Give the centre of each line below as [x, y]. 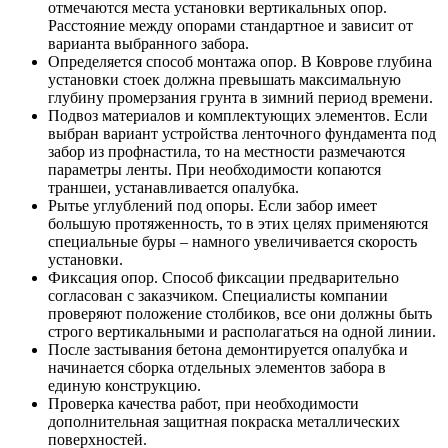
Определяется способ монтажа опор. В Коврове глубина [240, 62]
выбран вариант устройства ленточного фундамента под [242, 134]
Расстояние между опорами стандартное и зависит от [230, 26]
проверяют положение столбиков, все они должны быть [240, 314]
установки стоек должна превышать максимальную [224, 80]
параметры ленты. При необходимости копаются [214, 170]
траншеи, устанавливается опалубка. [173, 188]
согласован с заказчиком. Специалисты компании [218, 296]
